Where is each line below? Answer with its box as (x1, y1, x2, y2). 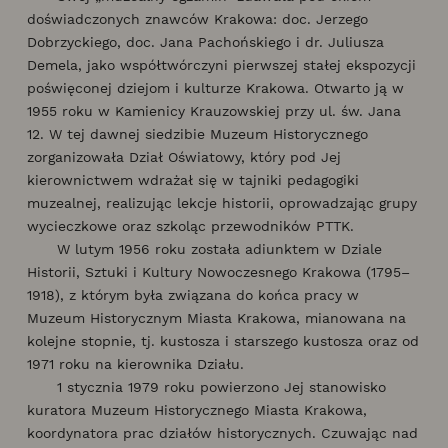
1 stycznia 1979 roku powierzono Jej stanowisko (27, 378, 386, 395)
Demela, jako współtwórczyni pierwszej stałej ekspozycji (27, 56, 416, 73)
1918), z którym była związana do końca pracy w (27, 286, 359, 303)
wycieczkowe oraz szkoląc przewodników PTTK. (27, 217, 354, 234)
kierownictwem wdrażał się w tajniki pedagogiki (27, 171, 359, 188)
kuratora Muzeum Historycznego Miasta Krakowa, (27, 401, 367, 418)
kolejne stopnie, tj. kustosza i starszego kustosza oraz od (27, 332, 419, 349)
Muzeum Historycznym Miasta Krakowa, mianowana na (27, 309, 406, 326)
